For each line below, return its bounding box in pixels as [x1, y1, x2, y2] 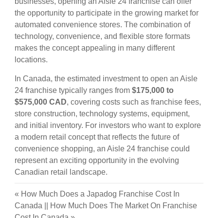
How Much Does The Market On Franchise [50, 201, 197, 210]
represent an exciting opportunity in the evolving [15, 156, 179, 165]
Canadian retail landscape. [15, 168, 108, 177]
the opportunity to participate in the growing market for [15, 9, 199, 18]
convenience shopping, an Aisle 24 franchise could [15, 145, 190, 153]
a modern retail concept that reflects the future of [15, 133, 179, 142]
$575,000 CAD [15, 98, 67, 107]
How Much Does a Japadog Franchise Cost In [21, 190, 180, 199]
